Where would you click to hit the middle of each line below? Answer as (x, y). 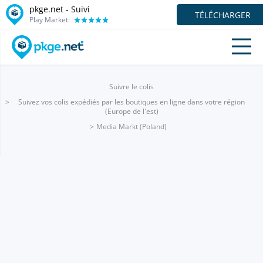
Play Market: (50, 19)
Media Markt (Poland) (131, 127)
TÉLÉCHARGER (223, 15)
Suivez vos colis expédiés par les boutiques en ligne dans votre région (131, 102)
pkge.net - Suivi (60, 9)
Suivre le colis (131, 87)
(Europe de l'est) (131, 111)
